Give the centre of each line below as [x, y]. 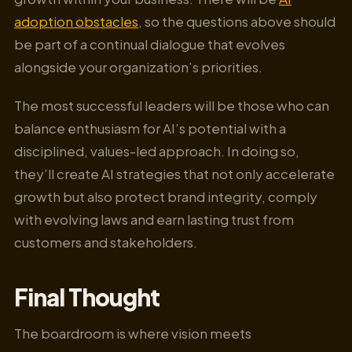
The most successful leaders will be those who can [172, 105]
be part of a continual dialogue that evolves [150, 44]
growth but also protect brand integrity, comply [166, 196]
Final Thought [87, 297]
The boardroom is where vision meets [133, 334]
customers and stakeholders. [106, 242]
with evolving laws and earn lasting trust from [154, 219]
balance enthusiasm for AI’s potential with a [150, 128]
